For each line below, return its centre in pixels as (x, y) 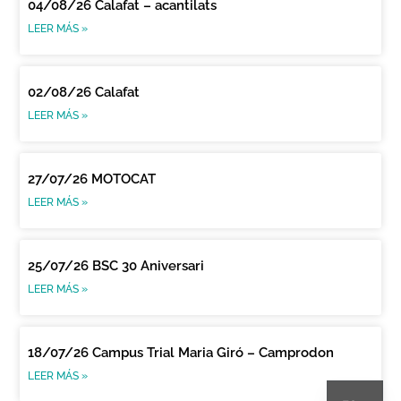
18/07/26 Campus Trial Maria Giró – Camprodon (181, 352)
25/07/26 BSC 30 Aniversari (116, 265)
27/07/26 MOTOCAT (92, 179)
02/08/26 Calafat (84, 92)
